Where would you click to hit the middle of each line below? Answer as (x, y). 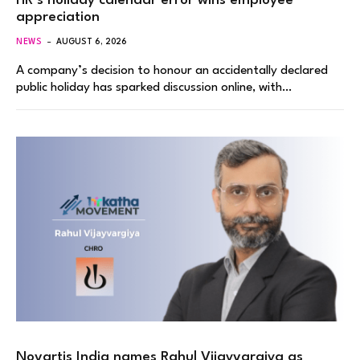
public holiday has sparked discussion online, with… (154, 88)
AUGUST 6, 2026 (92, 42)
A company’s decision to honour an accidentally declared (172, 71)
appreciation (58, 18)
